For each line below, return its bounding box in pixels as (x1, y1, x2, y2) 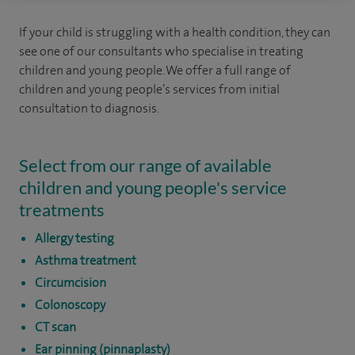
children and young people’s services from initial (19, 81, 280, 97)
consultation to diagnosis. (19, 100, 159, 116)
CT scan (35, 319, 76, 335)
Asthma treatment (35, 252, 136, 269)
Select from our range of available (19, 155, 272, 176)
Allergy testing (35, 230, 114, 246)
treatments (19, 199, 105, 220)
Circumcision (35, 274, 106, 291)
